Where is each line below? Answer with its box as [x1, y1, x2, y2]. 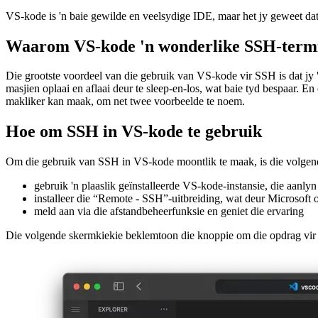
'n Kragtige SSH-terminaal [6, 4, 203, 23]
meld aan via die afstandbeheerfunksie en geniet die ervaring [34, 234, 304, 246]
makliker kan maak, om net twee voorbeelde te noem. [6, 124, 245, 136]
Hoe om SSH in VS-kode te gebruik [6, 150, 262, 170]
